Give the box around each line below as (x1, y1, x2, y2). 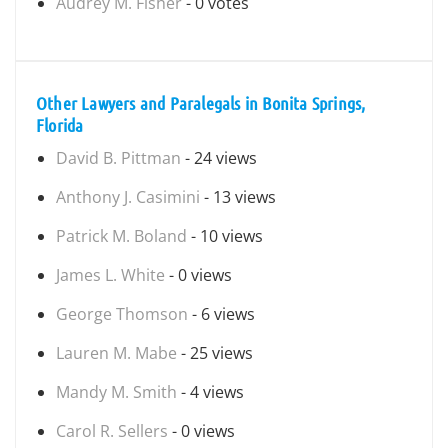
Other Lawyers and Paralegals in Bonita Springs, (36, 92, 366, 114)
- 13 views (200, 186, 276, 208)
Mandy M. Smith (56, 381, 177, 403)
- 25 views (177, 342, 253, 364)
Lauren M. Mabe (56, 342, 177, 364)
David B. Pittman (56, 147, 181, 169)
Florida (36, 114, 84, 136)
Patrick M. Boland (56, 225, 187, 247)
